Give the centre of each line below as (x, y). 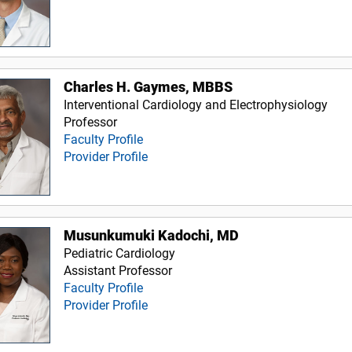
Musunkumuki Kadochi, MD (152, 235)
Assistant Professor (118, 270)
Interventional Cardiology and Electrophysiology (196, 105)
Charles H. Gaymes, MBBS (148, 88)
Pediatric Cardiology (120, 253)
